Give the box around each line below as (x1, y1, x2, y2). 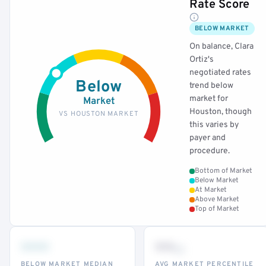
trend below (189, 81, 233, 91)
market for (189, 94, 228, 104)
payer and (189, 133, 226, 143)
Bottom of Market (195, 166, 252, 176)
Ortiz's (189, 55, 214, 65)
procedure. (189, 146, 230, 156)
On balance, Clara (189, 42, 254, 52)
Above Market (195, 195, 239, 204)
